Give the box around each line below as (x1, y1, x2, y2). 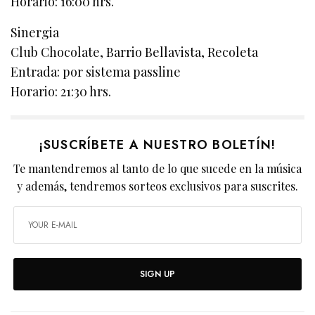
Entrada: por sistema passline (11, 63, 181, 81)
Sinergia (11, 24, 59, 41)
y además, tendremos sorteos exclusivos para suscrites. (16, 179, 299, 194)
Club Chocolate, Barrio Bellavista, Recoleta (11, 44, 259, 61)
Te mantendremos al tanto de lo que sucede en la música (13, 161, 302, 176)
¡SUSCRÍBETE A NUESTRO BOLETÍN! (39, 136, 276, 155)
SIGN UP (140, 268, 175, 281)
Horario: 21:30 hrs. (11, 83, 112, 101)
